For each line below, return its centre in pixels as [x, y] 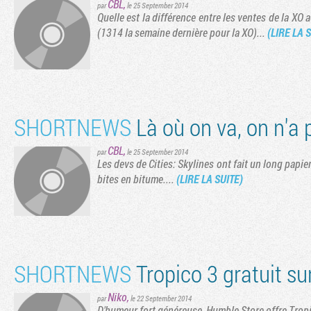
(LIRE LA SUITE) [210, 178]
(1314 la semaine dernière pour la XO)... [182, 32]
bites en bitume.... [137, 178]
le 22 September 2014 [161, 298]
